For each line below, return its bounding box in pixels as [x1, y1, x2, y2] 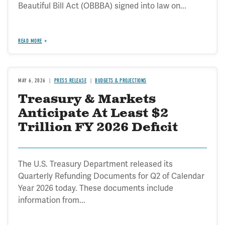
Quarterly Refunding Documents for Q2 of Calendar [18, 170, 204, 181]
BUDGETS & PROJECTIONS [95, 77, 147, 84]
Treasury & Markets [18, 91, 156, 107]
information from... [18, 194, 85, 205]
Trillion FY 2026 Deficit [18, 119, 178, 136]
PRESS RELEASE [54, 77, 86, 84]
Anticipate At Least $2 [18, 105, 168, 122]
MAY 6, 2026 [18, 77, 46, 84]
